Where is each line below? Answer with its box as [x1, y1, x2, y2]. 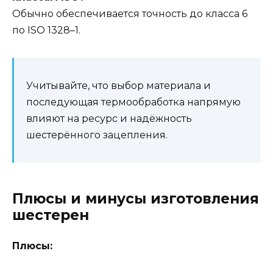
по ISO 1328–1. [12, 24, 80, 37]
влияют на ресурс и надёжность [26, 113, 192, 125]
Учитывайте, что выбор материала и [26, 80, 211, 92]
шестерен [12, 207, 89, 224]
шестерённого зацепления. [26, 129, 168, 141]
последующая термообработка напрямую [26, 96, 241, 108]
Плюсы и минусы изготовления [12, 190, 259, 208]
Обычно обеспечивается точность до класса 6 [12, 8, 247, 20]
